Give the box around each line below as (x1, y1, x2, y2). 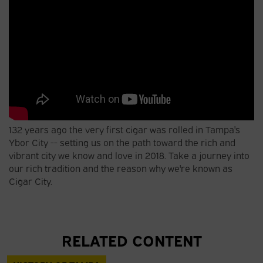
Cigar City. (9, 174, 52, 187)
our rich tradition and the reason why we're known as (9, 161, 232, 174)
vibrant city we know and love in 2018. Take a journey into (9, 148, 249, 161)
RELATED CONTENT (61, 228, 202, 250)
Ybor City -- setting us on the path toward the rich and (9, 135, 235, 149)
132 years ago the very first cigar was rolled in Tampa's (9, 122, 240, 136)
